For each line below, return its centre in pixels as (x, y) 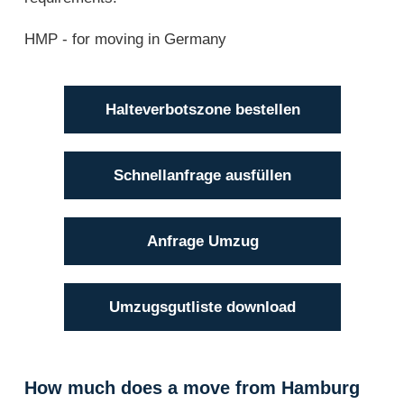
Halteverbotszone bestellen (202, 109)
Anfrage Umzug (202, 241)
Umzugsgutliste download (202, 307)
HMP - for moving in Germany (125, 39)
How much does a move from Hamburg (192, 387)
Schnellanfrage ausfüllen (202, 175)
